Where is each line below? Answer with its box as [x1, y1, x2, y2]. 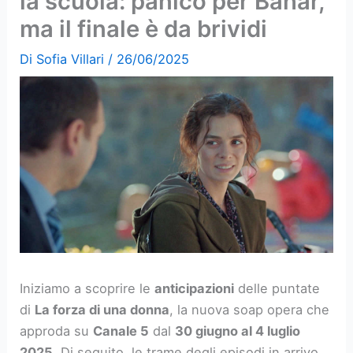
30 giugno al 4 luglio [175, 323, 301, 340]
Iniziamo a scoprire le [20, 281, 155, 297]
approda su [20, 323, 94, 340]
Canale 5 [93, 323, 150, 340]
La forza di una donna [35, 302, 170, 318]
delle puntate [234, 281, 321, 297]
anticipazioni [154, 281, 235, 297]
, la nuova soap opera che [169, 302, 330, 318]
